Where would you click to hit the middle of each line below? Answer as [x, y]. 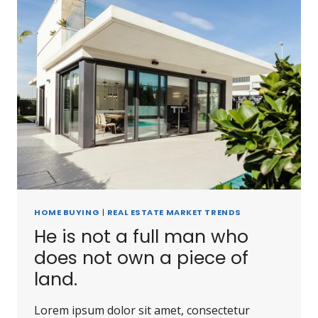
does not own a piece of [141, 258]
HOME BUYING [67, 212]
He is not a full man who [141, 236]
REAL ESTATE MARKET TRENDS [174, 212]
